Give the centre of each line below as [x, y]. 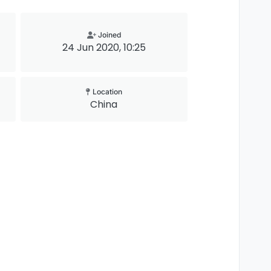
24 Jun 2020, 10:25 [104, 47]
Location [106, 92]
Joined [109, 35]
